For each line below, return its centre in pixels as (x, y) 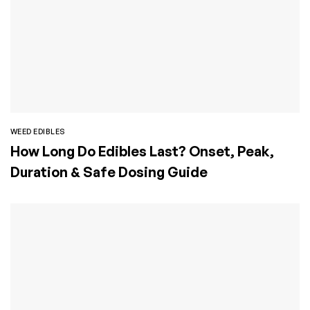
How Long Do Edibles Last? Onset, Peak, (142, 152)
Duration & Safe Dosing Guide (109, 172)
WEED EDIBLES (38, 132)
